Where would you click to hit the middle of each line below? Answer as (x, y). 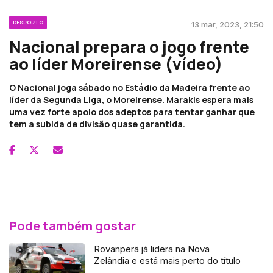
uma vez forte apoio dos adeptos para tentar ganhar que (132, 112)
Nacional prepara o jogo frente (129, 47)
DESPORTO (28, 22)
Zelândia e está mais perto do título (168, 260)
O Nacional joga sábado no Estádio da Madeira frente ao (129, 87)
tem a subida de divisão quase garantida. (97, 124)
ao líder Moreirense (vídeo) (116, 64)
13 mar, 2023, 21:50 (228, 24)
